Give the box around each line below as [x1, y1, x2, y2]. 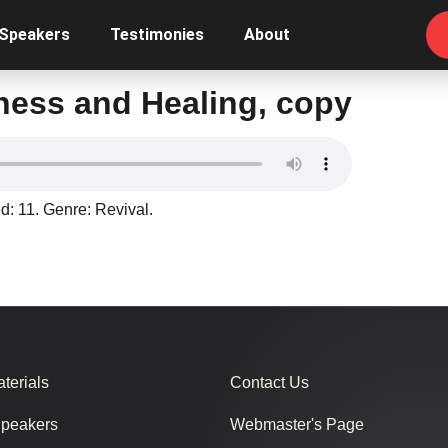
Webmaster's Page [230, 416, 365, 434]
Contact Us [230, 374, 310, 392]
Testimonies [110, 25, 205, 44]
